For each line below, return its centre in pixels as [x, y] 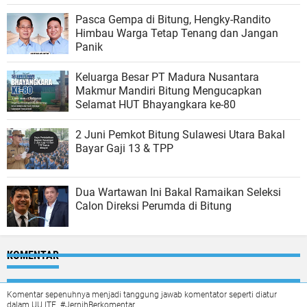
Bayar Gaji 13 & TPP [124, 149]
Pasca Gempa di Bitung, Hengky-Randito [173, 20]
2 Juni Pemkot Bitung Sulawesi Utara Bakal [180, 135]
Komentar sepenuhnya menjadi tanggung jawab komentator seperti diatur [142, 295]
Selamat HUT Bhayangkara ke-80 [156, 105]
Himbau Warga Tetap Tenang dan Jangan [148, 34]
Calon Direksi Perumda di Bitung [153, 206]
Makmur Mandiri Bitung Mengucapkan [169, 91]
